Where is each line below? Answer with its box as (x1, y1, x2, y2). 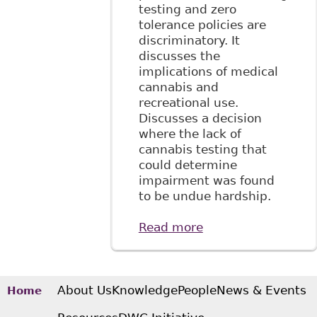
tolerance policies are (138, 18, 266, 33)
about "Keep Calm (202, 220, 311, 235)
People (178, 283, 217, 298)
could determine (138, 158, 237, 173)
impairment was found (138, 173, 275, 188)
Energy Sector (202, 298, 287, 313)
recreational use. (138, 96, 238, 110)
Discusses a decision (138, 111, 262, 126)
